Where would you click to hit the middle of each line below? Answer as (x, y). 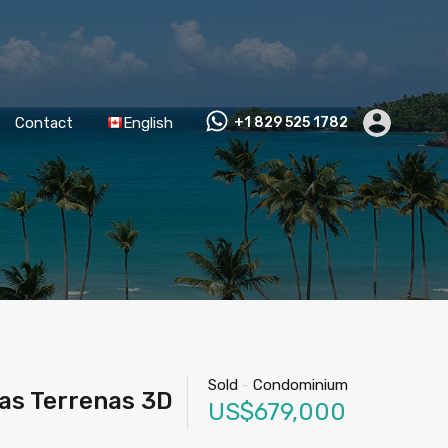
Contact (44, 122)
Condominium (298, 385)
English (148, 122)
